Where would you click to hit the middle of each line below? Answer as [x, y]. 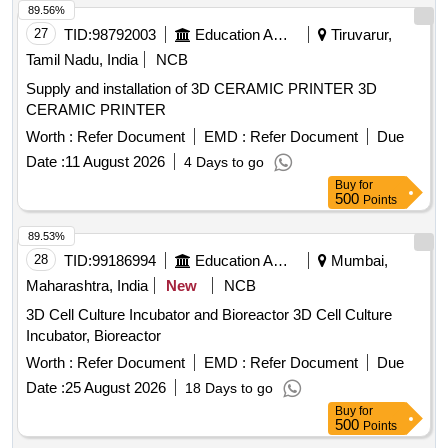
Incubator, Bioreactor [93, 336]
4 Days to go [224, 162]
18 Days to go [229, 388]
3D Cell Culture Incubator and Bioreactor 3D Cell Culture [209, 315]
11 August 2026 [115, 162]
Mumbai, [357, 261]
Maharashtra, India [87, 286]
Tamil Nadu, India [82, 60]
